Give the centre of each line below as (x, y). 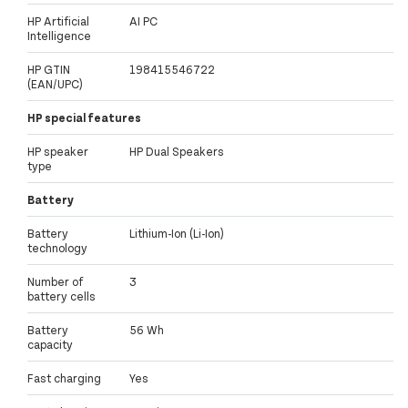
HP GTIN (49, 70)
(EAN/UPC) (55, 84)
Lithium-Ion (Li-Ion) (177, 234)
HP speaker (58, 152)
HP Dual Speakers (177, 152)
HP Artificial (58, 21)
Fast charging (64, 378)
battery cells (61, 296)
